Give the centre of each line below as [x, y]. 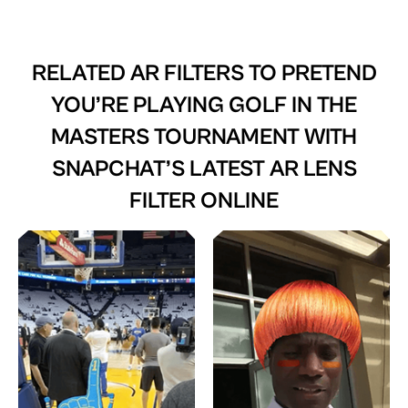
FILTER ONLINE [204, 200]
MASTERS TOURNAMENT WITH [204, 137]
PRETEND [329, 73]
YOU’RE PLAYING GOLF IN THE [204, 105]
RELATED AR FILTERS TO [156, 73]
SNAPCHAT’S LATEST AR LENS [204, 168]
